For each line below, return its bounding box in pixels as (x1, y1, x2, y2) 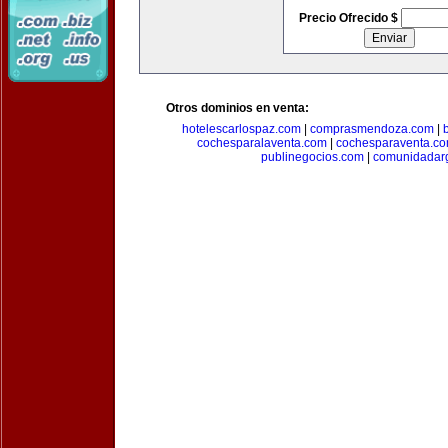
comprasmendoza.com (309, 122, 434, 136)
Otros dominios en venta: (166, 101, 309, 115)
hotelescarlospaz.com (181, 122, 301, 136)
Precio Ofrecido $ (298, 11, 401, 25)
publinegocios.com (260, 150, 364, 164)
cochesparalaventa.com (197, 136, 327, 150)
